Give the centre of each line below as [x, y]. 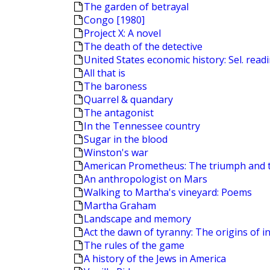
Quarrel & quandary [128, 99]
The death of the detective [143, 46]
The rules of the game [134, 245]
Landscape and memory [137, 219]
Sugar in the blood [126, 139]
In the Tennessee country [142, 126]
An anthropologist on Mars [146, 179]
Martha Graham [120, 206]
